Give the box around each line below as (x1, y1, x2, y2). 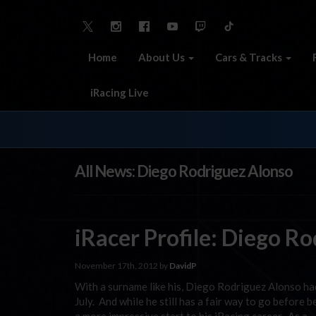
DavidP (169, 260, 197, 271)
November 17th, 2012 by (75, 260, 169, 271)
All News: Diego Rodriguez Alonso (75, 162, 293, 181)
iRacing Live (88, 85, 149, 99)
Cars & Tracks (215, 50, 284, 63)
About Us (138, 50, 187, 63)
